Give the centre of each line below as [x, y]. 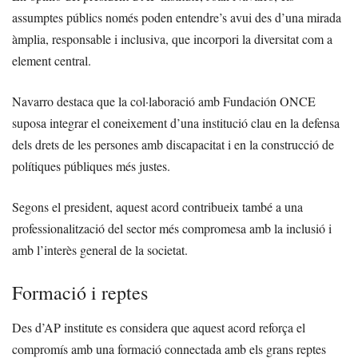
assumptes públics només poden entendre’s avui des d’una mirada [177, 18]
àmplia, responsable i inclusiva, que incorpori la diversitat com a [172, 39]
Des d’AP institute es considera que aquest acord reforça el [159, 328]
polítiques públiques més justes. [91, 166]
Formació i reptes [80, 293]
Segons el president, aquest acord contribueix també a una [157, 207]
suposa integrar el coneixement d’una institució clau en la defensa [176, 123]
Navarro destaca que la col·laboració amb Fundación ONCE [164, 101]
